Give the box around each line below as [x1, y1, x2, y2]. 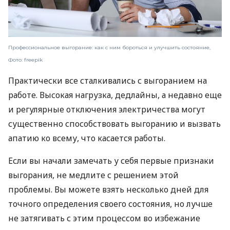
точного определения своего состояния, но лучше [8, 198, 213, 209]
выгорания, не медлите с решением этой [8, 169, 179, 181]
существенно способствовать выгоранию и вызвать [8, 118, 221, 129]
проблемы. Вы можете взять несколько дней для [8, 183, 208, 195]
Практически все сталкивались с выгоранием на [8, 74, 207, 86]
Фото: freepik [8, 56, 43, 63]
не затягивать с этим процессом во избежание [8, 212, 200, 224]
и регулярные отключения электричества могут [8, 103, 205, 115]
